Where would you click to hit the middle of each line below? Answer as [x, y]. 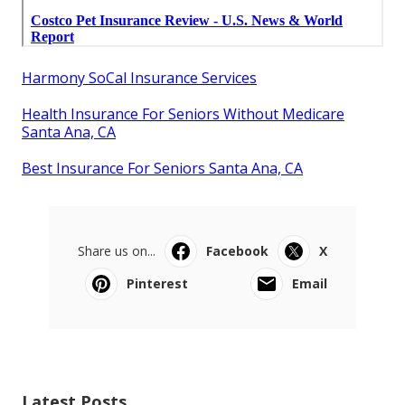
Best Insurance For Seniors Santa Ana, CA [162, 168]
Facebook [237, 250]
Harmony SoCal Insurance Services [139, 77]
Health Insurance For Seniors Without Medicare [183, 113]
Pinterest [157, 283]
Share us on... [117, 250]
